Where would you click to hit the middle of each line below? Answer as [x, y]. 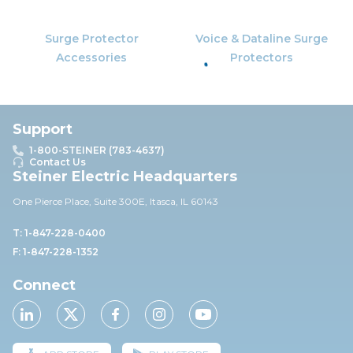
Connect [44, 285]
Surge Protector [91, 39]
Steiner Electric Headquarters [125, 176]
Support [43, 129]
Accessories [91, 58]
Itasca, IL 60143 [184, 201]
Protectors [262, 58]
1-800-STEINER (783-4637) [97, 150]
